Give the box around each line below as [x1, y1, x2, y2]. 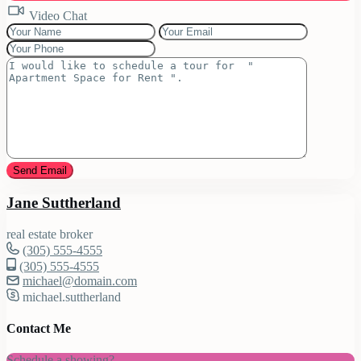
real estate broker [6, 226, 93, 241]
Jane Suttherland [6, 193, 121, 211]
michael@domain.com [23, 273, 137, 288]
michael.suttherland [19, 289, 121, 304]
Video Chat [26, 9, 87, 23]
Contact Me [6, 321, 71, 335]
